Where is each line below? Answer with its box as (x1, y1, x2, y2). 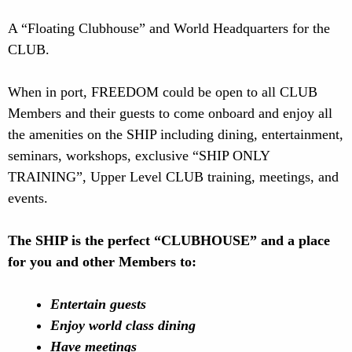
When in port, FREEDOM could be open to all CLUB (8, 84, 317, 100)
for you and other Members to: (8, 254, 196, 269)
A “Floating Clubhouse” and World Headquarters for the (8, 20, 330, 36)
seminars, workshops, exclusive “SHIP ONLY (8, 148, 269, 163)
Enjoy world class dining (50, 317, 196, 333)
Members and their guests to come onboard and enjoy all (8, 105, 332, 121)
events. (8, 190, 48, 206)
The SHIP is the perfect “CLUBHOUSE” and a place (8, 233, 330, 248)
